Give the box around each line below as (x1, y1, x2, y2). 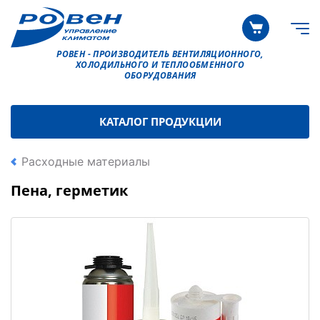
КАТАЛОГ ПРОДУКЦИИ (99, 114, 221, 129)
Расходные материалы (21, 154, 150, 169)
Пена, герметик (11, 181, 128, 201)
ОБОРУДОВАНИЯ (124, 69, 196, 82)
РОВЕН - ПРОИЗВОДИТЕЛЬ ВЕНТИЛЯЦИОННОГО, (56, 48, 264, 61)
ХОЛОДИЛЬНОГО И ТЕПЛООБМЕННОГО (75, 59, 245, 71)
